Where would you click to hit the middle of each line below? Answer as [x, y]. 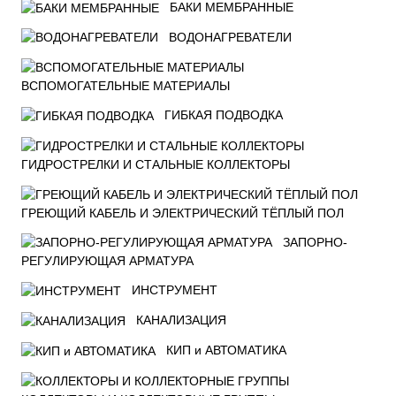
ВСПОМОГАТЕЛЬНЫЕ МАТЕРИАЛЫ [126, 86]
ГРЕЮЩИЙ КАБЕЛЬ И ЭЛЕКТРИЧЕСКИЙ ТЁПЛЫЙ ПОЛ [183, 213]
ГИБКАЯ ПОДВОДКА [224, 115]
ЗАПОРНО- [315, 242]
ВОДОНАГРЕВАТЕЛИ [230, 37]
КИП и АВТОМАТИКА [226, 350]
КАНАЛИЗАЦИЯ [181, 320]
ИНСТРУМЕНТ [175, 290]
